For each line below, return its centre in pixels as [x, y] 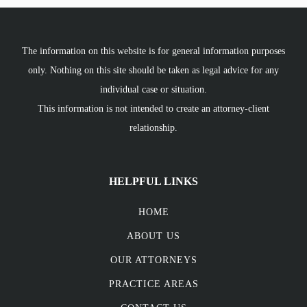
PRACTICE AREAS [153, 284]
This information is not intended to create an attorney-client [153, 109]
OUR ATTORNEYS [153, 260]
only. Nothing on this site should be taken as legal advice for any [153, 70]
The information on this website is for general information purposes [153, 51]
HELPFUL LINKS [153, 181]
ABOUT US [153, 236]
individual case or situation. [153, 89]
